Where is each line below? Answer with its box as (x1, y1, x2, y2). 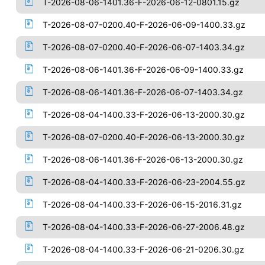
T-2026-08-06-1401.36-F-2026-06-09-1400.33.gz (42, 64, 244, 75)
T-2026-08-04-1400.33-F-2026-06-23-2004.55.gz (42, 177, 245, 187)
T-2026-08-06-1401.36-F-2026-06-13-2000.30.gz (42, 154, 243, 164)
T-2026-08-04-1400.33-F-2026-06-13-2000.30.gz (42, 109, 245, 119)
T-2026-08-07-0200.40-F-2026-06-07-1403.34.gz (42, 42, 245, 52)
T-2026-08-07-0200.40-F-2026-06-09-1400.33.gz (42, 20, 245, 30)
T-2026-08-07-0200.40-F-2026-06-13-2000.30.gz (42, 132, 245, 142)
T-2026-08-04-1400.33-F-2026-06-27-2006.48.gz (42, 222, 245, 232)
